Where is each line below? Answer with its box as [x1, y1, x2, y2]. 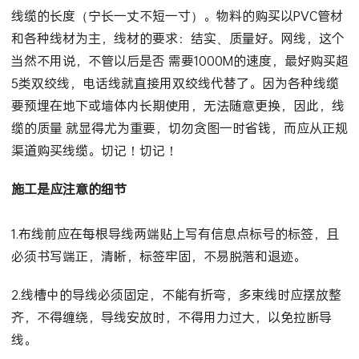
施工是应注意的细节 [10, 179, 127, 199]
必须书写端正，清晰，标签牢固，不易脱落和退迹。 [10, 247, 306, 266]
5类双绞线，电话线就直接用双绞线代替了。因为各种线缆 [10, 74, 339, 93]
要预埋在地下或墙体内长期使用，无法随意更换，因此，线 [10, 96, 345, 115]
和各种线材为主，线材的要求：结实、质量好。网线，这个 [10, 29, 345, 48]
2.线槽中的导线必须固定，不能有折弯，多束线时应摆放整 [10, 285, 341, 305]
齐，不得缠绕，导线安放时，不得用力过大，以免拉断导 [10, 308, 332, 327]
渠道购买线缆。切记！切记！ [10, 141, 178, 160]
